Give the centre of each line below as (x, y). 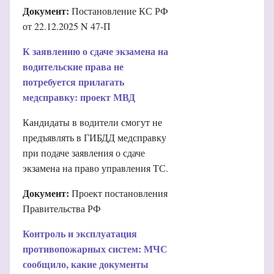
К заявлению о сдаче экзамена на (95, 51)
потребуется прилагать (73, 81)
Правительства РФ (62, 208)
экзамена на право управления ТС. (95, 168)
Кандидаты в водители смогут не (92, 122)
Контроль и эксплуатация (80, 233)
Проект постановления (118, 193)
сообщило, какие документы (86, 264)
